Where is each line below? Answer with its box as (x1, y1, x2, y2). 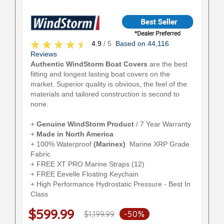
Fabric (30, 150, 50, 158)
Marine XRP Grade (129, 140, 189, 148)
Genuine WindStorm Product (36, 120, 136, 128)
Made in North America (36, 130, 113, 138)
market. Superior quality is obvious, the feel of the (30, 80, 187, 88)
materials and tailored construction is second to (30, 90, 179, 98)
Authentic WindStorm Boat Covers (30, 60, 147, 68)
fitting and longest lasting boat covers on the (30, 70, 170, 78)
